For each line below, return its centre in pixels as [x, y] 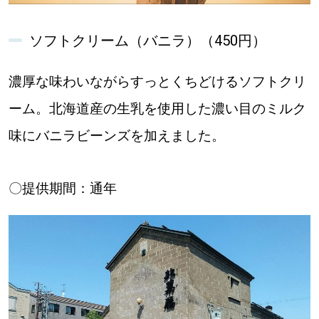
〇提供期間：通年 [62, 188]
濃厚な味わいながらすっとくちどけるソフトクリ [157, 81]
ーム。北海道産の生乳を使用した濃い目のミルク [157, 108]
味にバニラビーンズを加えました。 [116, 135]
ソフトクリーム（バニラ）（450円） [147, 40]
